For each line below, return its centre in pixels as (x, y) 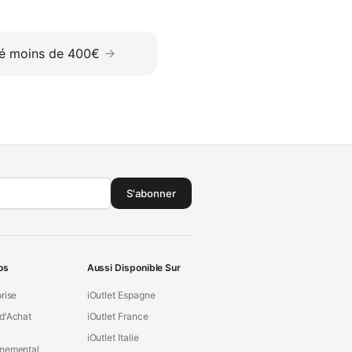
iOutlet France (117, 317)
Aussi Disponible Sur (134, 268)
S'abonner (151, 194)
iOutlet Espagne (121, 295)
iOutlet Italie (113, 338)
